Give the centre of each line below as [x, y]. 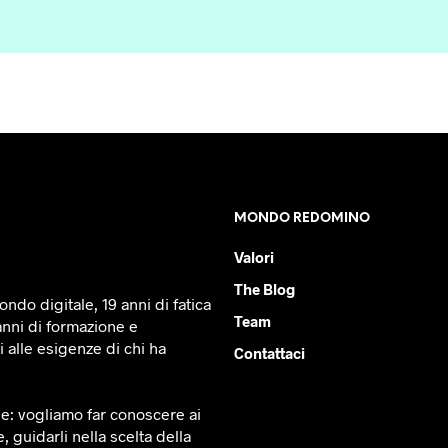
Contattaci [269, 352]
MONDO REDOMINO [302, 218]
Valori [254, 256]
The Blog [264, 288]
